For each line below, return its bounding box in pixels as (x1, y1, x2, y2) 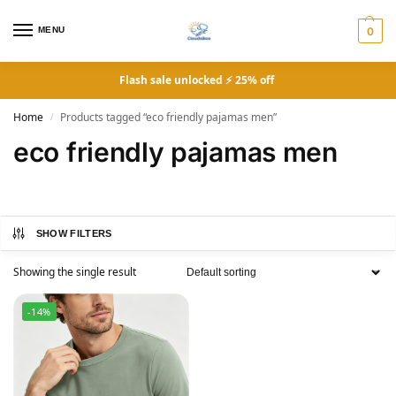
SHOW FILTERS (35, 228, 112, 239)
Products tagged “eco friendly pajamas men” (60, 110, 278, 125)
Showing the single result (13, 264, 136, 279)
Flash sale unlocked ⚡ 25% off (119, 72, 277, 88)
